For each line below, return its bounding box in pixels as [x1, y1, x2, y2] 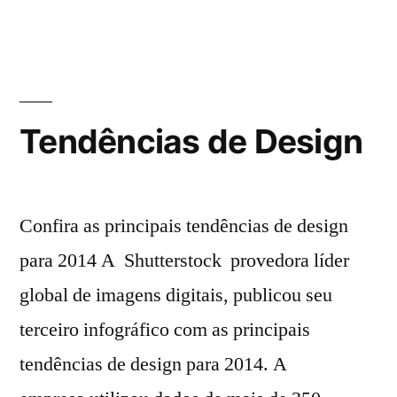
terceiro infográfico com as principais [19, 317, 310, 343]
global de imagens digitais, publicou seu [19, 283, 332, 308]
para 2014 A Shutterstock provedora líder [19, 248, 349, 274]
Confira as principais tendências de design [19, 214, 348, 239]
